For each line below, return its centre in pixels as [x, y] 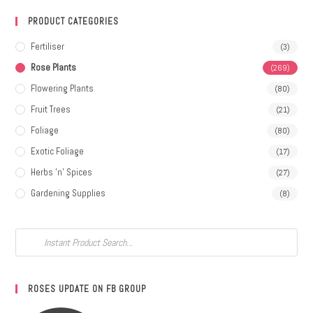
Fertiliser [48, 46]
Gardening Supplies [68, 193]
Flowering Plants [63, 88]
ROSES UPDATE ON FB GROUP [87, 289]
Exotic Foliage [58, 151]
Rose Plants [54, 67]
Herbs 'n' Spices [62, 172]
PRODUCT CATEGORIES [74, 21]
